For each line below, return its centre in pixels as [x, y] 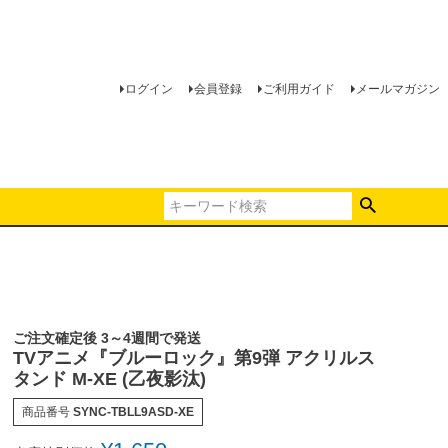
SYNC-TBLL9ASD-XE [133, 411]
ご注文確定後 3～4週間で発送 [106, 337]
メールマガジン [397, 88]
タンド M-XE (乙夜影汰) [109, 378]
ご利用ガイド [298, 88]
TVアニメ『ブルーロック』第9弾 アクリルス [193, 357]
